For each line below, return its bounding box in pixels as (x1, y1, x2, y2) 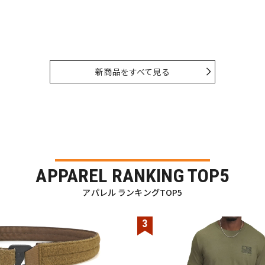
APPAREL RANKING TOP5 (35, 164, 230, 187)
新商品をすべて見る (95, 65, 170, 77)
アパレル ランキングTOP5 (82, 186, 183, 198)
